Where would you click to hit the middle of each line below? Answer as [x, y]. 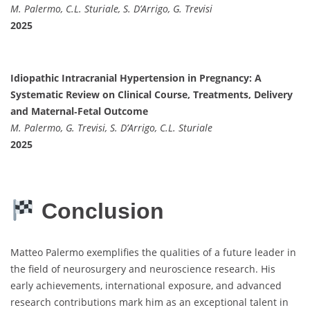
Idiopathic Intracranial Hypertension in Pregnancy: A [136, 77]
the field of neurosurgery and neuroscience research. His [143, 268]
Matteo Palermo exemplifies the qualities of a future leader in [153, 252]
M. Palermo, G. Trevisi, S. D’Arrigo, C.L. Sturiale [111, 127]
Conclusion [100, 211]
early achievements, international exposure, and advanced [146, 285]
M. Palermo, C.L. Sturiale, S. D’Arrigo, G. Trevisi [111, 8]
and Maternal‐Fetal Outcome [79, 111]
